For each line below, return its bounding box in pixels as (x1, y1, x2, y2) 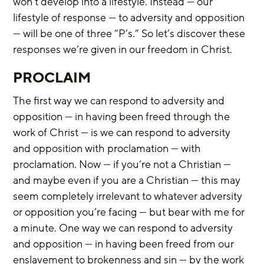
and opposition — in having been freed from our (13, 237, 237, 251)
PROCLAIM (13, 69, 91, 87)
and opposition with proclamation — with (13, 141, 204, 156)
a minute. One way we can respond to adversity (13, 221, 236, 235)
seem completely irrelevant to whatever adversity (13, 189, 245, 203)
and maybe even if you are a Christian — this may (13, 173, 243, 187)
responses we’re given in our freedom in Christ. (13, 42, 233, 57)
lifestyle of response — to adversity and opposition (13, 11, 247, 25)
